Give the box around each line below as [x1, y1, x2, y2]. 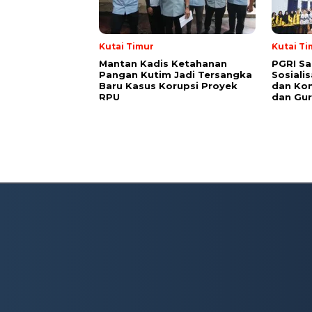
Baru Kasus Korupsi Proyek [99, 80, 237, 92]
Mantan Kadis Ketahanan [99, 58, 227, 70]
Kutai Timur [99, 41, 154, 52]
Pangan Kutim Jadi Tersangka [99, 69, 252, 81]
